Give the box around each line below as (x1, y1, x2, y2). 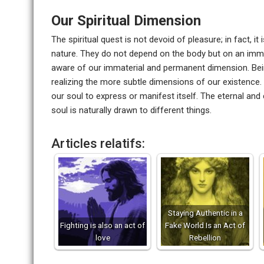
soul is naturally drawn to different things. (51, 105, 212, 115)
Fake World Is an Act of (165, 220, 245, 230)
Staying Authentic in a (167, 208, 243, 217)
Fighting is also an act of (60, 220, 145, 230)
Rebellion (189, 233, 221, 242)
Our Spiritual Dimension (51, 12, 201, 29)
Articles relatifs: (51, 136, 145, 151)
